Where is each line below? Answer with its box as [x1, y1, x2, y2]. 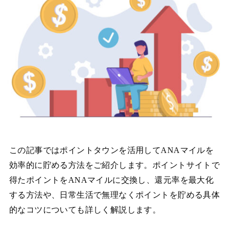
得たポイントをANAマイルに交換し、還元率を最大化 [9, 175, 214, 185]
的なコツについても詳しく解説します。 [9, 204, 161, 215]
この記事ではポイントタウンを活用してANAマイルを [9, 145, 214, 155]
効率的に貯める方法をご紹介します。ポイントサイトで [9, 160, 220, 170]
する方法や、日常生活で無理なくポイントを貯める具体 [9, 189, 220, 200]
